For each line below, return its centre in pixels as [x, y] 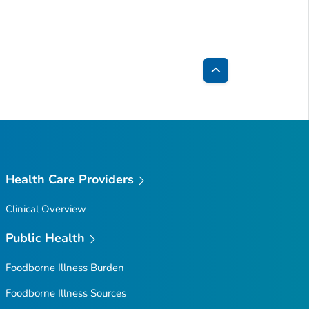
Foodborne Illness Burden [64, 267]
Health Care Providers [70, 180]
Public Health [45, 238]
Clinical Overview [46, 209]
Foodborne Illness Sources [66, 293]
